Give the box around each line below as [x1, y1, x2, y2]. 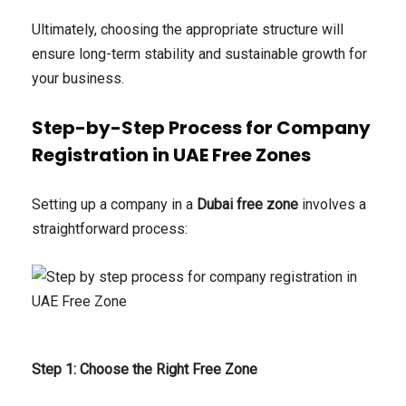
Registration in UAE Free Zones [32, 142, 311, 169]
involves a [298, 196, 366, 214]
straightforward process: [32, 220, 188, 238]
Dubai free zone [197, 196, 298, 214]
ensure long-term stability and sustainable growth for [32, 45, 367, 63]
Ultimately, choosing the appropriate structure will [32, 21, 343, 39]
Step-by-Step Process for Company [32, 115, 371, 141]
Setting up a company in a [32, 196, 197, 214]
